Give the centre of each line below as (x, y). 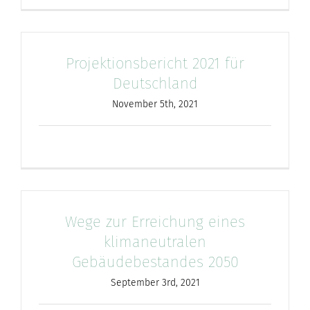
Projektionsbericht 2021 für (155, 63)
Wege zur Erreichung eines (155, 221)
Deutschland (155, 83)
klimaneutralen (155, 241)
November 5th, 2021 (155, 104)
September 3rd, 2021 (155, 282)
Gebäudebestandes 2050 (155, 262)
